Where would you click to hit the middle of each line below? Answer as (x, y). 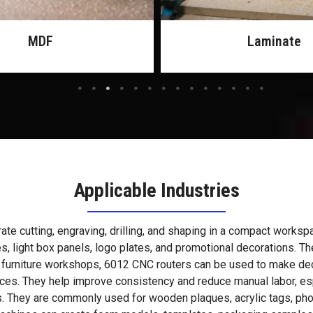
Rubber (274, 41)
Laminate (41, 41)
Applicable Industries (156, 190)
